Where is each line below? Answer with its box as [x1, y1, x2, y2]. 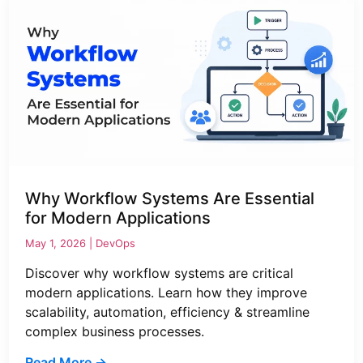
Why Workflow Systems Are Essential [25, 188, 315, 208]
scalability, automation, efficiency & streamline [25, 303, 310, 320]
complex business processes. [25, 322, 205, 340]
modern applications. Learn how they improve [25, 284, 308, 301]
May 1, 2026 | [25, 236, 96, 250]
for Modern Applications [25, 207, 216, 228]
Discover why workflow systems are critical [25, 264, 294, 281]
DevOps [96, 236, 136, 250]
